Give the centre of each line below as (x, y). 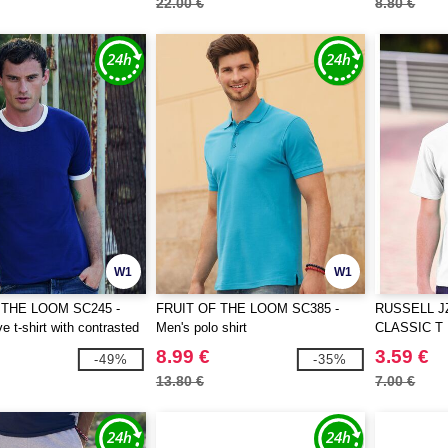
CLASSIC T (409, 327)
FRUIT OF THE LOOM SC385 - (247, 308)
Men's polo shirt (201, 327)
